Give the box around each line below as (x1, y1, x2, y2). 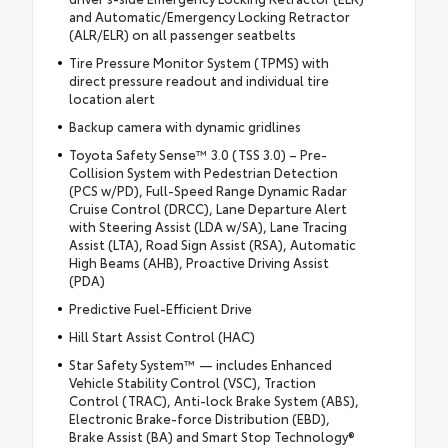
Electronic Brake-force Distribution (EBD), (68, 409, 330, 428)
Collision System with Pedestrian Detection (68, 163, 338, 182)
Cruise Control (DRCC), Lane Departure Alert (68, 199, 347, 218)
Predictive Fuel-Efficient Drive (68, 299, 252, 318)
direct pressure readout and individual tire (68, 71, 329, 90)
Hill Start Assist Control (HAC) (68, 327, 255, 346)
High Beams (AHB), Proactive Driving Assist (68, 253, 329, 272)
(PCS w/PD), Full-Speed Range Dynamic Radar (68, 181, 347, 200)
